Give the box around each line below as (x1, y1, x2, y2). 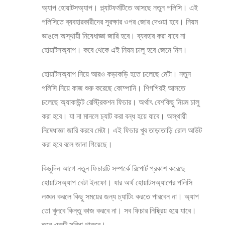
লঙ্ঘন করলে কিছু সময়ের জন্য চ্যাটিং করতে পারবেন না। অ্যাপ (42, 190, 199, 202)
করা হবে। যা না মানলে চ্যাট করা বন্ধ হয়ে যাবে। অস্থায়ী (42, 110, 187, 122)
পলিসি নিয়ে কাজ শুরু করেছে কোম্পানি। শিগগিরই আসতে (42, 82, 185, 93)
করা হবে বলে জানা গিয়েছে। (42, 138, 113, 150)
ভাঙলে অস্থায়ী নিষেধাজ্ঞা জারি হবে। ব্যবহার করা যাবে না (42, 30, 185, 41)
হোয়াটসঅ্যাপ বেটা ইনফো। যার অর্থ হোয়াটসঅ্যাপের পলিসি (42, 176, 192, 188)
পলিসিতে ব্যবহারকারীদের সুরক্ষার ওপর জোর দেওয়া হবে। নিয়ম (42, 16, 198, 27)
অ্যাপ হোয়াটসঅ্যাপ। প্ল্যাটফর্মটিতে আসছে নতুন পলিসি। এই (42, 2, 198, 13)
